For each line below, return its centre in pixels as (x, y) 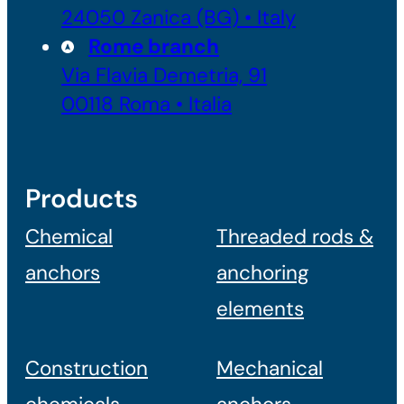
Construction (87, 368)
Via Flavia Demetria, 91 (164, 75)
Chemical (69, 236)
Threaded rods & (295, 236)
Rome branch (154, 46)
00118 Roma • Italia (147, 104)
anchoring (263, 272)
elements (260, 308)
